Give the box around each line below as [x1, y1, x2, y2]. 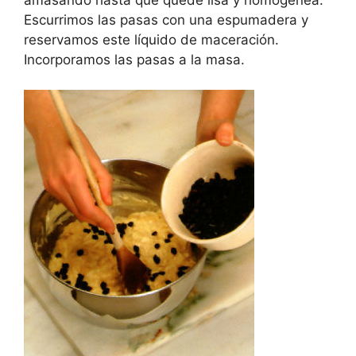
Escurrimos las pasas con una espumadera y [24, 11, 308, 28]
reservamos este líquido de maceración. [24, 31, 279, 48]
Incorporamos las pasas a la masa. [24, 51, 245, 68]
